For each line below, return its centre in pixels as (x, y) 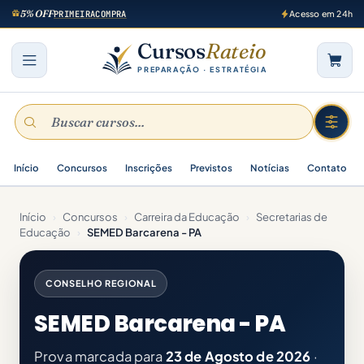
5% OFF (37, 13)
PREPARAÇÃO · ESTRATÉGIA (202, 69)
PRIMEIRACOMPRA (90, 14)
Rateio (236, 51)
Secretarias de (292, 217)
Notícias (270, 168)
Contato (327, 168)
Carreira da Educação (187, 217)
